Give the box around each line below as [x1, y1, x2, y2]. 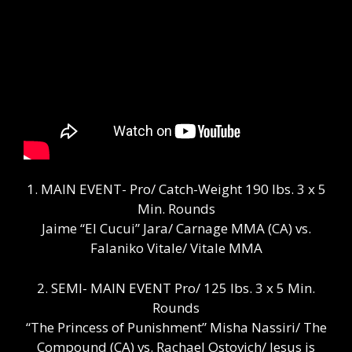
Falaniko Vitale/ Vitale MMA [90, 239, 262, 258]
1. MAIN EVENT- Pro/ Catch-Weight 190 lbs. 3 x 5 [26, 180, 326, 199]
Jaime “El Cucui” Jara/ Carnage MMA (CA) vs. [41, 219, 311, 238]
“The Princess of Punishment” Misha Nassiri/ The [25, 317, 327, 336]
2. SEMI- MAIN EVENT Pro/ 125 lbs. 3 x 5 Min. [37, 278, 315, 297]
